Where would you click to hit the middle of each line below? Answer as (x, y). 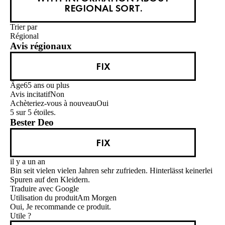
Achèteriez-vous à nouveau (53, 103)
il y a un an (28, 162)
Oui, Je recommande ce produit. (61, 207)
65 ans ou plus (46, 85)
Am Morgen (97, 198)
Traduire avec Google (44, 189)
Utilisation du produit (44, 198)
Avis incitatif (30, 94)
